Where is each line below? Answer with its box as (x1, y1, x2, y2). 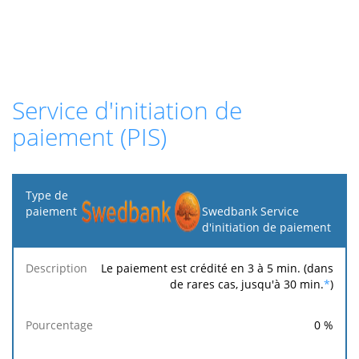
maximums (288, 259, 347, 275)
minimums (205, 259, 263, 275)
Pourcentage (113, 251, 180, 267)
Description (26, 251, 88, 267)
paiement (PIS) (12, 119, 167, 153)
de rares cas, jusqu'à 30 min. (170, 276, 324, 292)
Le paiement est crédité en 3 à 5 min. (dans (101, 260, 333, 276)
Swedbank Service (201, 203, 299, 219)
